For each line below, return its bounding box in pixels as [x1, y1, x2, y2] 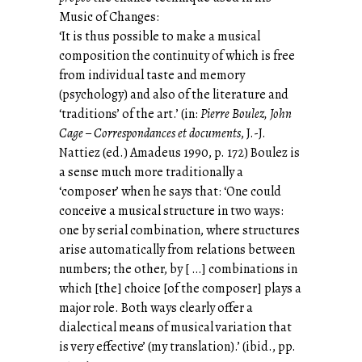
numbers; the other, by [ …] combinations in [59, 259, 297, 278]
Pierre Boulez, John [200, 104, 292, 123]
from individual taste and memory [59, 65, 245, 84]
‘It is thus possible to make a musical [59, 27, 260, 45]
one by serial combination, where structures [59, 221, 300, 239]
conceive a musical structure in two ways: [59, 201, 284, 220]
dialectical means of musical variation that [59, 318, 292, 336]
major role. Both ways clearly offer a [59, 298, 253, 317]
